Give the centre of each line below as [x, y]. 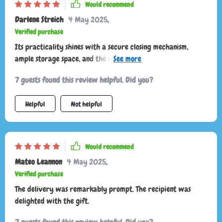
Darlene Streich [39, 20]
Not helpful [86, 104]
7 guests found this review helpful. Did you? [84, 80]
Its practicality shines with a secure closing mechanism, [102, 47]
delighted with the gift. [52, 201]
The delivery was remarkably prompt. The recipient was [103, 189]
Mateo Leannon [38, 162]
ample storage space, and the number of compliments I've [105, 59]
